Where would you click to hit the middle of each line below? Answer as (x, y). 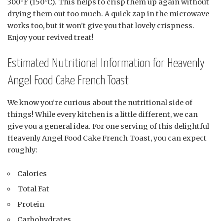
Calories (32, 173)
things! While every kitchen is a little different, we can (103, 114)
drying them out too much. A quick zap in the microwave (108, 14)
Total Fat (34, 189)
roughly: (22, 150)
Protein (31, 204)
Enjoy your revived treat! (51, 37)
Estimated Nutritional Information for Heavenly (106, 63)
